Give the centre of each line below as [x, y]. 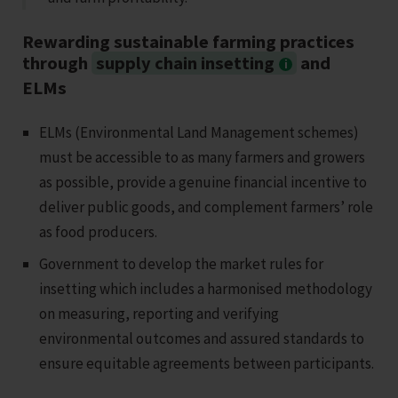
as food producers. [99, 231]
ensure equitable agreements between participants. [207, 363]
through [57, 64]
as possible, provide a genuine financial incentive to [203, 182]
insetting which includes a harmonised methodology [206, 288]
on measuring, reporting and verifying [159, 313]
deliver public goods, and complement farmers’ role [207, 207]
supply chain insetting [185, 64]
